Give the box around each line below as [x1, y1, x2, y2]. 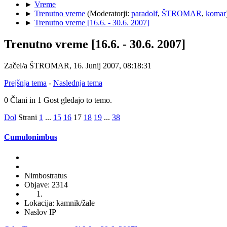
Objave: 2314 [24, 180, 68, 189]
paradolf [131, 9, 158, 18]
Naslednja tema [53, 79, 102, 88]
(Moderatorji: [87, 9, 131, 18]
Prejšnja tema [4, 79, 47, 88]
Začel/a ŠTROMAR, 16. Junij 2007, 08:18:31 [4, 61, 152, 70]
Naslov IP [24, 207, 56, 216]
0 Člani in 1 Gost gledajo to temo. [4, 96, 112, 105]
